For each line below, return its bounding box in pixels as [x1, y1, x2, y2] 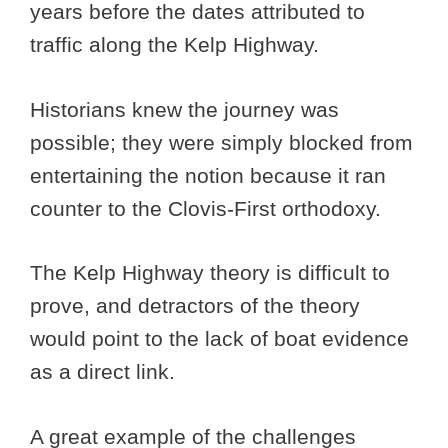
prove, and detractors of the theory [30, 294, 360, 318]
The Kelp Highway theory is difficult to [30, 261, 390, 285]
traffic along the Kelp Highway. [30, 33, 331, 57]
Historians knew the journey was [30, 97, 339, 121]
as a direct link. [30, 360, 187, 384]
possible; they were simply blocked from [30, 130, 413, 154]
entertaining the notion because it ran [30, 163, 386, 187]
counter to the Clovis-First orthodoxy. [30, 196, 393, 220]
